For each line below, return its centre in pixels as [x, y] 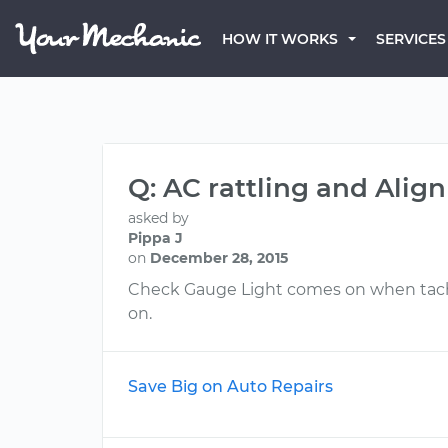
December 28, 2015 [219, 258]
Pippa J [155, 238]
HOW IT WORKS [280, 39]
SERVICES [411, 39]
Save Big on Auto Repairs [230, 386]
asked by [158, 218]
